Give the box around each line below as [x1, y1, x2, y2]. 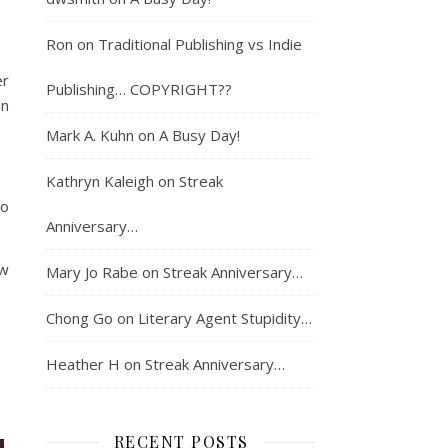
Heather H [46, 353, 120, 374]
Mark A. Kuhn [46, 124, 134, 145]
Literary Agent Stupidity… [138, 307, 312, 328]
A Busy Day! [159, 124, 240, 145]
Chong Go [46, 307, 113, 328]
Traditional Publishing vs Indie [98, 33, 302, 54]
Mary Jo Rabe [46, 261, 138, 282]
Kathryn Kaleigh [46, 170, 154, 191]
